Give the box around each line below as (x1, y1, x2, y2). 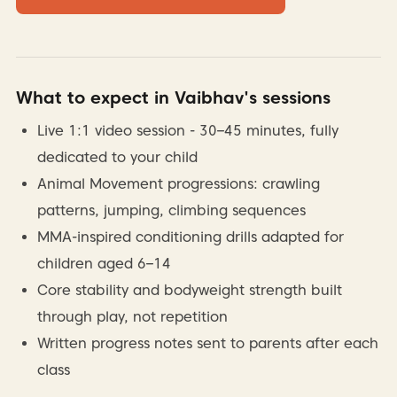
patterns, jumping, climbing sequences (36, 201, 306, 219)
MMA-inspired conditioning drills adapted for (36, 228, 344, 245)
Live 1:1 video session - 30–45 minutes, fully (36, 121, 339, 139)
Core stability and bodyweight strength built (36, 281, 342, 299)
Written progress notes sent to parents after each (36, 334, 378, 352)
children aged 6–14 (36, 254, 171, 272)
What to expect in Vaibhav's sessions (15, 87, 331, 108)
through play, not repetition (36, 307, 228, 325)
